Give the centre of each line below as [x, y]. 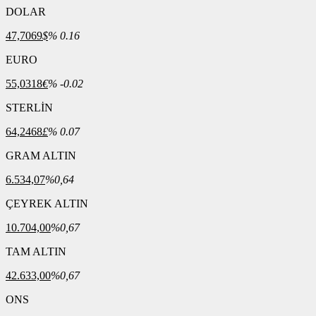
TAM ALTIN [36, 251]
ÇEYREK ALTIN [47, 203]
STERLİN [29, 108]
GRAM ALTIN [41, 156]
